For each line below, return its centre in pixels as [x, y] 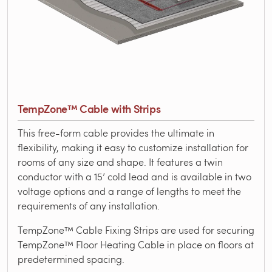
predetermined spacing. [71, 259]
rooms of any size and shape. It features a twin [120, 161]
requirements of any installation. [89, 205]
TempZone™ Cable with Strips [89, 108]
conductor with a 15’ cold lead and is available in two [134, 176]
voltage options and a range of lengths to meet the [129, 191]
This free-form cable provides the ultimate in [116, 132]
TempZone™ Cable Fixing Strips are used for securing [136, 229]
